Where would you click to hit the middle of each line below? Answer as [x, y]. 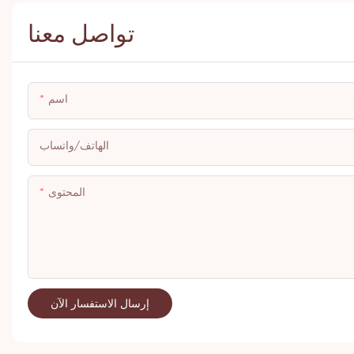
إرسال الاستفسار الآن [100, 304]
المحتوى [67, 193]
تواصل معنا [81, 32]
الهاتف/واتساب [74, 147]
